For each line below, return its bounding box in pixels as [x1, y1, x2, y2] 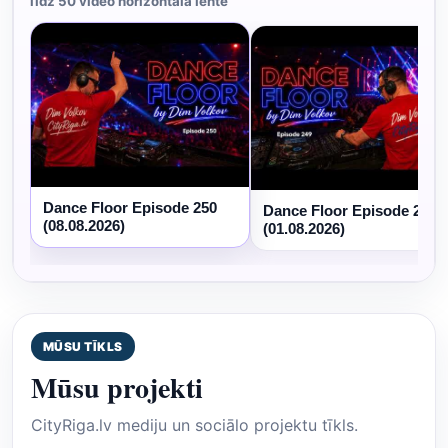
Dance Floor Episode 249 [263, 201, 437, 219]
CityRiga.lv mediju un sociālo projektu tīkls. [31, 414, 358, 435]
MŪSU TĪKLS [43, 338, 123, 354]
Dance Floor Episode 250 [43, 198, 217, 216]
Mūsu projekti [31, 366, 203, 408]
